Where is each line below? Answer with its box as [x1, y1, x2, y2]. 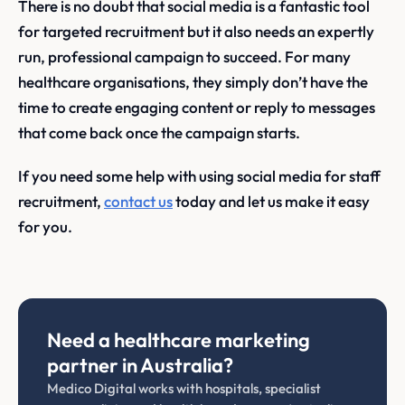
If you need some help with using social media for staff [18, 166, 381, 186]
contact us [104, 192, 173, 212]
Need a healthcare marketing [47, 327, 310, 353]
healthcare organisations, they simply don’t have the [18, 71, 368, 91]
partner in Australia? [47, 353, 233, 379]
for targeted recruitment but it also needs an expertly [18, 21, 374, 41]
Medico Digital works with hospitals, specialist [47, 380, 321, 398]
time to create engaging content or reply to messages [18, 97, 375, 117]
